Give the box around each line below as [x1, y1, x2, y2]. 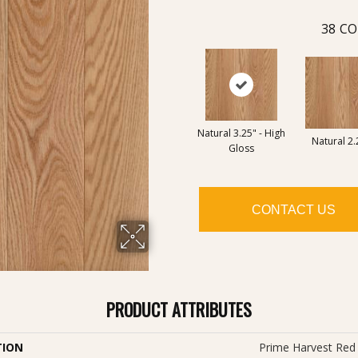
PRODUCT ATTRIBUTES [106, 296, 252, 323]
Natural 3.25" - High [197, 126, 285, 141]
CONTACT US [251, 202, 336, 217]
